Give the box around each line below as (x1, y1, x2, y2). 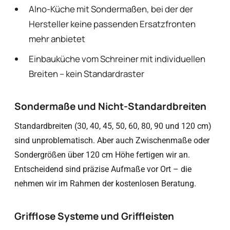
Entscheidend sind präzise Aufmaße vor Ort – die (14, 164, 191, 174)
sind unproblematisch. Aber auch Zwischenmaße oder (14, 136, 209, 145)
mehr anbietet (29, 33, 85, 45)
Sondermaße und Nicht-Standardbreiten (14, 100, 206, 113)
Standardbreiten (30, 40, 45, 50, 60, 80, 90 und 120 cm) (14, 121, 212, 131)
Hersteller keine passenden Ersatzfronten (29, 18, 196, 30)
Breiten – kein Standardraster (29, 68, 144, 80)
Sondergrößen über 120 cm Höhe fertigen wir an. (14, 150, 190, 160)
